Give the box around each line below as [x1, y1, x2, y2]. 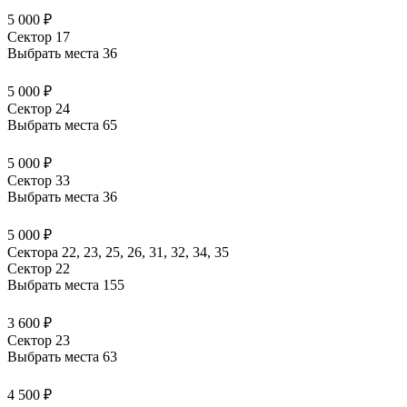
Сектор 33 [7, 173, 70, 189]
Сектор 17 [7, 29, 70, 45]
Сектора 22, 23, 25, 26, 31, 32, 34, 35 [7, 244, 229, 261]
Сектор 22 [7, 261, 70, 277]
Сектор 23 [7, 333, 70, 349]
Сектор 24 [7, 101, 70, 117]
